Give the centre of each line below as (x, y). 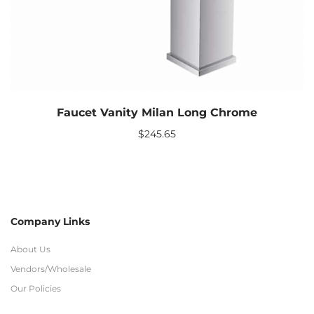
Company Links (50, 222)
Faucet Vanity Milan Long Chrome (157, 113)
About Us (30, 250)
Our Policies (36, 289)
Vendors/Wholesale (51, 269)
